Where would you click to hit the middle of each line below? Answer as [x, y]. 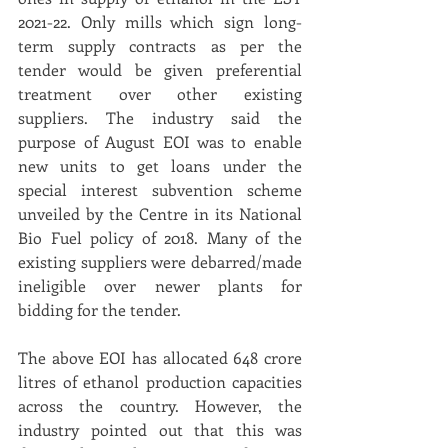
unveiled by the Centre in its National [160, 213]
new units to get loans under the [160, 165]
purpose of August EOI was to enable [160, 141]
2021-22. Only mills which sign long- [160, 21]
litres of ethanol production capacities [160, 381]
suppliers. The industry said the [160, 117]
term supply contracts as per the [160, 45]
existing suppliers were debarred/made [160, 261]
